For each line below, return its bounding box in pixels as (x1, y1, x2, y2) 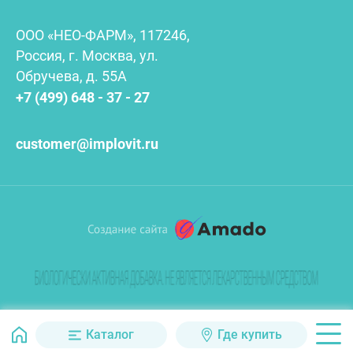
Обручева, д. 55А (16, 68, 127, 84)
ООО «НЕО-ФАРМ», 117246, (16, 27, 190, 43)
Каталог (86, 327, 134, 342)
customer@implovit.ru (16, 136, 158, 152)
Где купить (217, 327, 282, 342)
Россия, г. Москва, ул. (16, 47, 158, 64)
